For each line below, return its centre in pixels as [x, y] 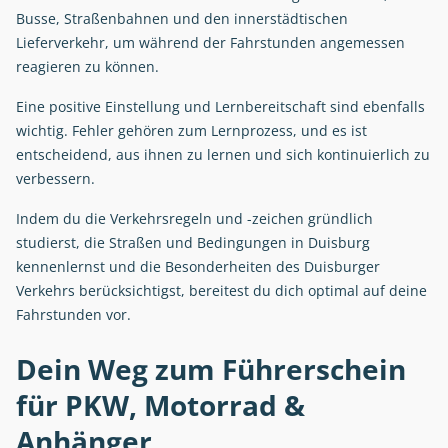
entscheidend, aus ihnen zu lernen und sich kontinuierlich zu [223, 155]
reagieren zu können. [87, 67]
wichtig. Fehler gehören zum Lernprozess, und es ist [191, 131]
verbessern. [55, 179]
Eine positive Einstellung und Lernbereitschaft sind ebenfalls [220, 107]
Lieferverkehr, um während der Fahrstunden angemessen [210, 43]
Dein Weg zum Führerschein [211, 369]
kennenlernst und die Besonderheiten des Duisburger [198, 267]
